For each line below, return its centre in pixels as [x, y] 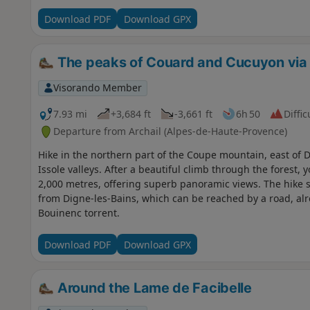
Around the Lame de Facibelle [153, 288]
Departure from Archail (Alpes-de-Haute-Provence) [170, 131]
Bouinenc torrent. [79, 213]
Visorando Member [97, 88]
